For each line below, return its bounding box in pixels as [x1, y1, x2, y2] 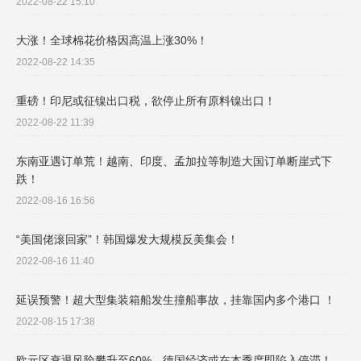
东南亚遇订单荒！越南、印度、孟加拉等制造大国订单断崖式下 [16, 155, 332, 168]
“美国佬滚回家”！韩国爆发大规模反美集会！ [16, 233, 239, 247]
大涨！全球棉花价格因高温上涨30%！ [16, 34, 208, 48]
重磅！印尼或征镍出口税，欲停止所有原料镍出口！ [16, 94, 276, 108]
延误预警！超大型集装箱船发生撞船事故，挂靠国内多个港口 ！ [16, 293, 335, 307]
